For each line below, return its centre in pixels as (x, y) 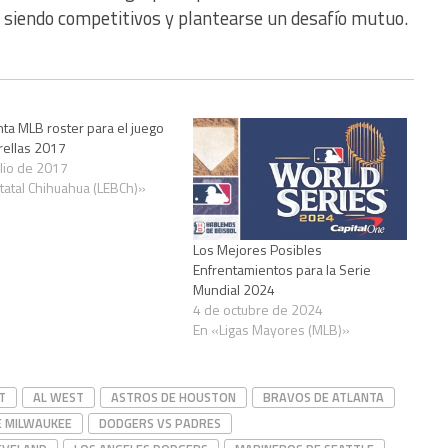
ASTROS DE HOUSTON (173, 396)
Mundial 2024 (234, 289)
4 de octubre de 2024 (258, 309)
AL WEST (58, 396)
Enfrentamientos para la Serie (282, 269)
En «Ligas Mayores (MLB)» (272, 329)
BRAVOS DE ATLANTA (323, 396)
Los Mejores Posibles (258, 249)
